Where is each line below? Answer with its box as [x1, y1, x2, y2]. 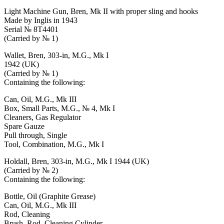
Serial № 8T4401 [4, 24, 58, 33]
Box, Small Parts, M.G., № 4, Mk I [4, 103, 115, 112]
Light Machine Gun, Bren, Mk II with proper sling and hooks [4, 6, 198, 15]
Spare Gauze [4, 121, 44, 130]
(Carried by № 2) [4, 165, 58, 174]
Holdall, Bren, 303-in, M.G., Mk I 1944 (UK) [4, 156, 149, 165]
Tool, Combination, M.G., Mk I [4, 139, 104, 148]
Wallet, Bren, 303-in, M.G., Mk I [4, 50, 108, 59]
